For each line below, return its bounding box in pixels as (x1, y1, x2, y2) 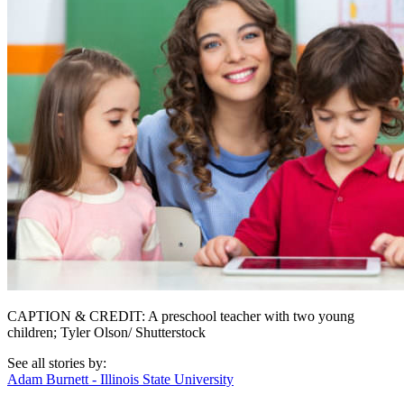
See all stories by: (7, 355, 106, 372)
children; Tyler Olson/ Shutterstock (7, 325, 206, 341)
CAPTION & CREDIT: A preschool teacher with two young (7, 308, 354, 325)
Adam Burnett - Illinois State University (7, 372, 234, 388)
